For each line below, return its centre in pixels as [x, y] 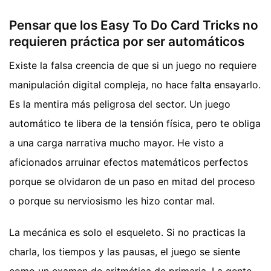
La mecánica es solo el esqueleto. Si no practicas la [127, 233]
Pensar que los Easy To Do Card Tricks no [134, 25]
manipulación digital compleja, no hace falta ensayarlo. [135, 85]
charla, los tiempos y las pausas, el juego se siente [125, 252]
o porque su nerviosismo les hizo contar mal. [112, 201]
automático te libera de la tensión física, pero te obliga [135, 124]
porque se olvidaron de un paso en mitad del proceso [132, 182]
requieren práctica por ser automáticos [127, 41]
